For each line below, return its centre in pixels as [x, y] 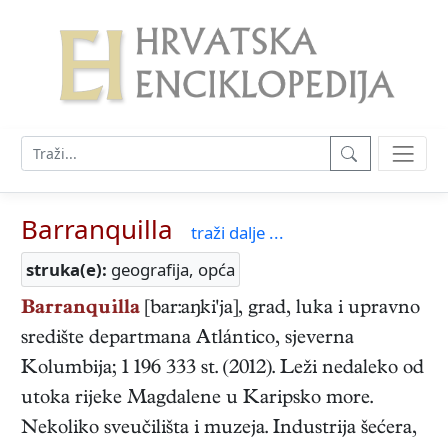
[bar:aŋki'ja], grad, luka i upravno [280, 310]
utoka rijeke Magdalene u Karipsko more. [197, 400]
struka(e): [66, 270]
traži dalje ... [237, 233]
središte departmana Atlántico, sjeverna [187, 340]
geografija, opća [171, 270]
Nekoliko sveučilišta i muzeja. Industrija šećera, [219, 430]
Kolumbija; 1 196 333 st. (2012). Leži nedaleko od [222, 370]
